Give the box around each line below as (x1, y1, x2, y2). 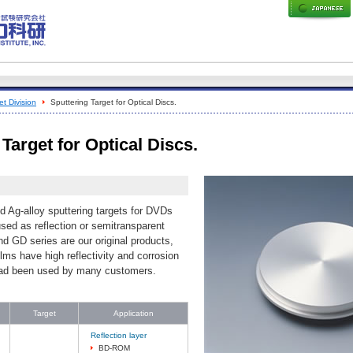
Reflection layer (91, 331, 147, 340)
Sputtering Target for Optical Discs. (50, 98, 176, 106)
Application (113, 309, 154, 318)
